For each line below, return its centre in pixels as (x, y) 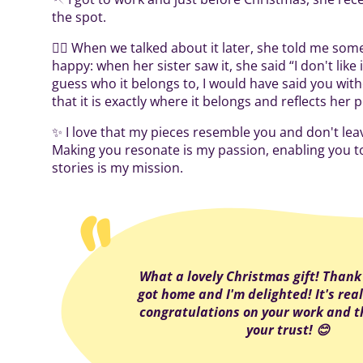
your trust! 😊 (288, 330)
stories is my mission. (117, 168)
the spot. (79, 17)
